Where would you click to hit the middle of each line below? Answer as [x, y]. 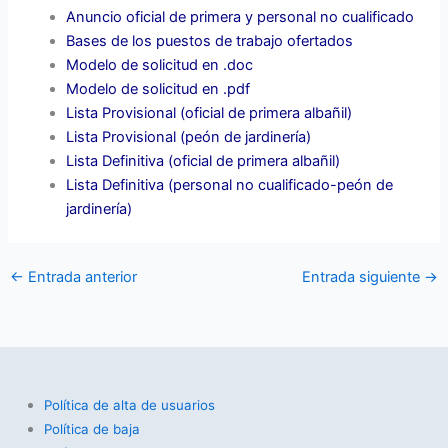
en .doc [226, 64]
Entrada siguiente [363, 276]
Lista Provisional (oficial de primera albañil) [209, 112]
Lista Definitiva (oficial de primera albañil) [203, 160]
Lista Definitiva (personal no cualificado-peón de [230, 184]
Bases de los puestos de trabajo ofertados [210, 40]
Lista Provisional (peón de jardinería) [189, 136]
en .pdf [224, 88]
